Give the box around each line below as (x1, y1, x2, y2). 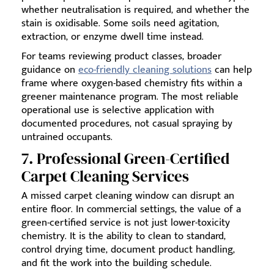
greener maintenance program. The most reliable (21, 88, 239, 106)
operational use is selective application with (21, 102, 214, 119)
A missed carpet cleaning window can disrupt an (21, 187, 234, 205)
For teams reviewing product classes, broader (21, 48, 221, 65)
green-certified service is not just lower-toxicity (21, 214, 230, 232)
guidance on (21, 61, 78, 79)
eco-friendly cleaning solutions (78, 61, 212, 79)
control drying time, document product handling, (21, 241, 235, 259)
